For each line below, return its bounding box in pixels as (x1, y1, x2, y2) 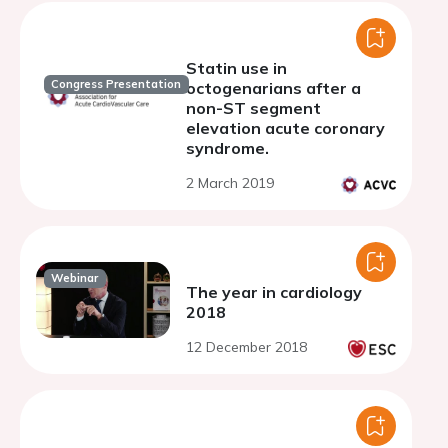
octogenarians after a (186, 78, 361, 98)
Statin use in (186, 58, 287, 78)
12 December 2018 (186, 338, 307, 356)
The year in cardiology (186, 282, 362, 302)
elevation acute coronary (186, 118, 385, 138)
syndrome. (186, 138, 269, 158)
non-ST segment (186, 98, 321, 118)
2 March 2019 (186, 174, 274, 192)
